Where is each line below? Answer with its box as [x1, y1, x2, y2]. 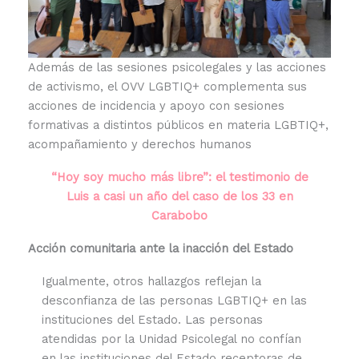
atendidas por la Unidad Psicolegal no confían [41, 331, 301, 346]
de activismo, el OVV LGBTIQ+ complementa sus [27, 79, 307, 94]
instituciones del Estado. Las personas [41, 312, 263, 327]
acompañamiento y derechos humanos [27, 136, 252, 151]
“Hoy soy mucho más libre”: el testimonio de [50, 169, 309, 184]
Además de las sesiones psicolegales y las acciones [27, 59, 326, 75]
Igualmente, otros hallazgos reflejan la [41, 273, 261, 288]
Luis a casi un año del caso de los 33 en [66, 188, 293, 204]
